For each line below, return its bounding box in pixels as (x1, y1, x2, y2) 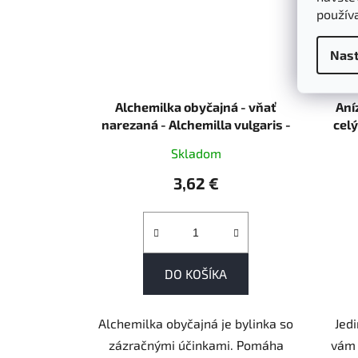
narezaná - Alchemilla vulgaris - (101, 116, 291, 132)
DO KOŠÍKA (165, 265, 228, 281)
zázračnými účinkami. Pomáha (108, 336, 284, 352)
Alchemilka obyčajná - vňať (115, 98, 249, 114)
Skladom (170, 145, 221, 161)
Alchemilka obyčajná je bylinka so (98, 315, 294, 331)
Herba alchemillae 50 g (128, 133, 265, 149)
